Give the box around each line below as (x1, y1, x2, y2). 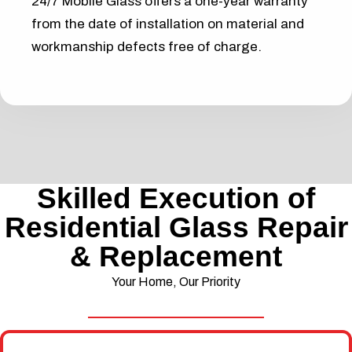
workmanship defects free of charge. (31, 39, 262, 55)
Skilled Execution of (37, 182, 315, 215)
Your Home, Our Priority (112, 275, 240, 289)
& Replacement (70, 240, 282, 273)
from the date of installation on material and (31, 16, 304, 32)
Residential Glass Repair (4, 211, 348, 244)
